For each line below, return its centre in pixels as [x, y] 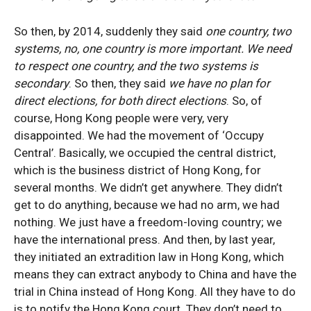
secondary [41, 83]
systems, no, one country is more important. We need [153, 49]
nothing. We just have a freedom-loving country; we [148, 222]
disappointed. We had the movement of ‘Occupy [139, 135]
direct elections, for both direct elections [120, 101]
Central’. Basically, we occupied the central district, [145, 153]
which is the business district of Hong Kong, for [137, 170]
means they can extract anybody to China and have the [155, 274]
